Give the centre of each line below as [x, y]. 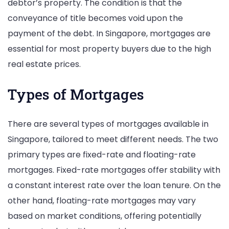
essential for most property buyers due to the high [109, 49]
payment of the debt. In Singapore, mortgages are [109, 33]
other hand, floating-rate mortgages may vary [102, 201]
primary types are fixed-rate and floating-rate [102, 155]
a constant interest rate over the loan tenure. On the [114, 186]
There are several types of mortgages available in [108, 124]
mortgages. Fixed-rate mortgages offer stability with [114, 170]
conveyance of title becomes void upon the [95, 18]
